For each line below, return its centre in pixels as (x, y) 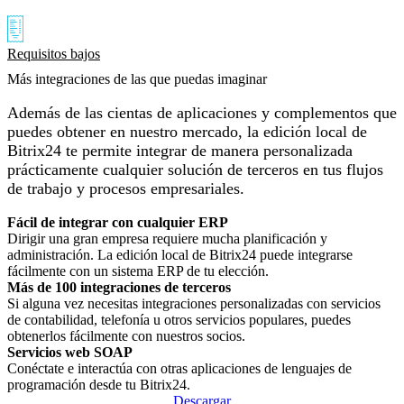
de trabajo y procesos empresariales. (126, 188)
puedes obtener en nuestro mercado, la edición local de (187, 131)
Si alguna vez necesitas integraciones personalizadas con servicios (194, 303)
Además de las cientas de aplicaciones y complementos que (202, 112)
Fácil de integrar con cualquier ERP (118, 222)
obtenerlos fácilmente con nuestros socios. (126, 335)
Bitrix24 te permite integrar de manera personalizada (180, 150)
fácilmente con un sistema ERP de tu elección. (138, 271)
